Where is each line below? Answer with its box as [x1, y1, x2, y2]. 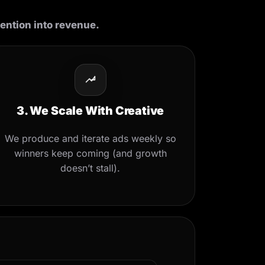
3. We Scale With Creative [17, 103, 164, 118]
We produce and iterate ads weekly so [4, 132, 176, 144]
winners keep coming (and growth [14, 147, 167, 159]
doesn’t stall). [60, 161, 121, 174]
